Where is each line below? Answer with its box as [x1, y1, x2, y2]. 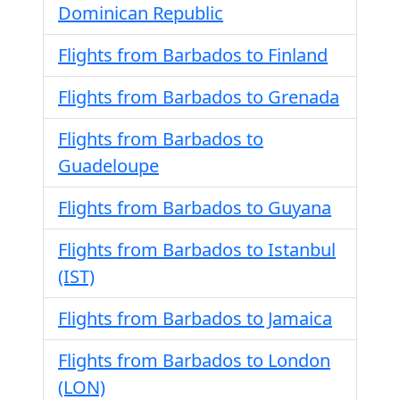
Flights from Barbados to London [58, 348, 330, 372]
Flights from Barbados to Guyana [58, 196, 331, 220]
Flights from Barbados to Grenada [58, 85, 339, 109]
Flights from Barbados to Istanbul [58, 237, 336, 262]
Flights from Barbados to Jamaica [58, 306, 332, 330]
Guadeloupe [58, 154, 159, 178]
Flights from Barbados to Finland [58, 43, 328, 67]
